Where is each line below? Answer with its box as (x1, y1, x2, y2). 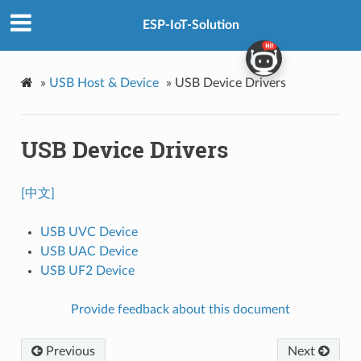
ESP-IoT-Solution (143, 19, 239, 32)
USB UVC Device (39, 225, 138, 239)
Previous (42, 344, 95, 358)
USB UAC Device (39, 244, 138, 258)
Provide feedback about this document (71, 302, 290, 316)
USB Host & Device (48, 76, 159, 89)
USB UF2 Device (39, 263, 135, 277)
